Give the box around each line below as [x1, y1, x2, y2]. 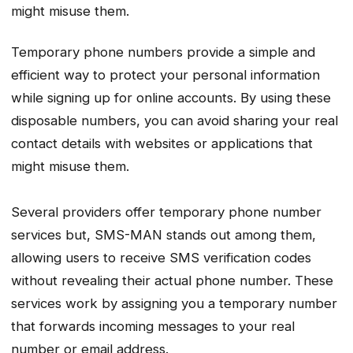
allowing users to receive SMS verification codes [11, 250, 311, 266]
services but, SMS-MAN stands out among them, [11, 227, 316, 243]
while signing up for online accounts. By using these [11, 90, 331, 106]
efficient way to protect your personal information [11, 67, 320, 84]
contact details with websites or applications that [11, 136, 313, 152]
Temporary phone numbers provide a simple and [11, 44, 315, 61]
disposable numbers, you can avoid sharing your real [11, 113, 338, 129]
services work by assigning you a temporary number [11, 295, 337, 312]
